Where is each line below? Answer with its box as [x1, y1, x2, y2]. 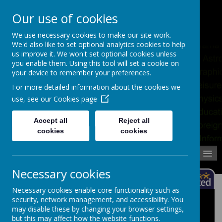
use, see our [12, 94, 54, 104]
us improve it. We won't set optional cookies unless [12, 49, 176, 58]
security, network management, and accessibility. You [12, 195, 183, 204]
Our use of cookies [12, 10, 118, 27]
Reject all [118, 116, 150, 124]
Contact [107, 3, 131, 11]
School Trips [17, 199, 82, 212]
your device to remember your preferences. [12, 68, 151, 77]
